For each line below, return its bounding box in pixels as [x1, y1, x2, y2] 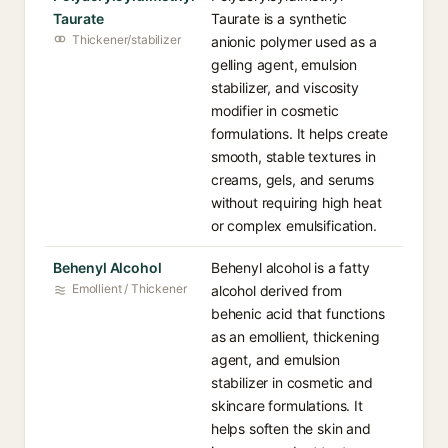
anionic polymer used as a [211, 33, 377, 50]
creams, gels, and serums [211, 171, 374, 188]
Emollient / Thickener [72, 281, 187, 296]
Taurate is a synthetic [211, 10, 348, 27]
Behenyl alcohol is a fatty [211, 259, 370, 276]
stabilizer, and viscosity [211, 79, 359, 96]
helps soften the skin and [211, 420, 371, 437]
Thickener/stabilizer [72, 32, 181, 47]
